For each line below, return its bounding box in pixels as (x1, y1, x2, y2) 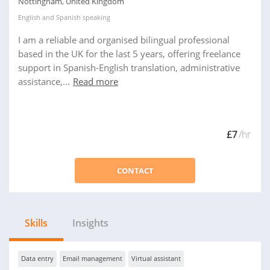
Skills (25, 216, 48, 230)
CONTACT (116, 165, 154, 176)
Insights (72, 216, 108, 230)
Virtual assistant (131, 254, 181, 263)
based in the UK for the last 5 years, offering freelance (18, 48, 240, 60)
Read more (73, 75, 118, 87)
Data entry (21, 254, 54, 263)
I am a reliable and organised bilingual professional (18, 34, 230, 46)
